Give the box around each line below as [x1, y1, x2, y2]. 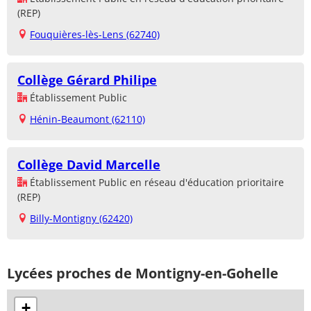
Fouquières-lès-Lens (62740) [30, 27, 160, 41]
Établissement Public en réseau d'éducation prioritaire [27, 175, 284, 189]
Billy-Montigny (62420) [30, 211, 133, 225]
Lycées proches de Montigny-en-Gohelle [7, 263, 278, 283]
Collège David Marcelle [17, 155, 160, 173]
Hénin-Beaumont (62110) [30, 112, 145, 126]
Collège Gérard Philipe [17, 71, 157, 88]
